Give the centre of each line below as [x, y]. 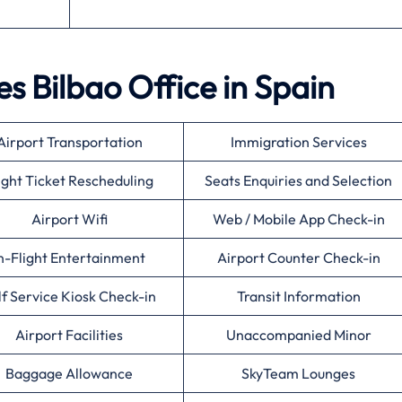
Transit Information [298, 297]
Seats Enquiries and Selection [298, 181]
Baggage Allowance [69, 374]
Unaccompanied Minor [298, 335]
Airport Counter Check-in [298, 258]
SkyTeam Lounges [298, 374]
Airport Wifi [69, 219]
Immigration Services [298, 142]
